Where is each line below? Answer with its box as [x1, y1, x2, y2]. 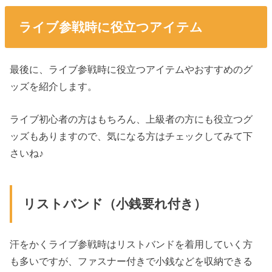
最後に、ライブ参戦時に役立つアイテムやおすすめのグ [10, 63, 253, 75]
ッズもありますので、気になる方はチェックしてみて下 [10, 131, 253, 142]
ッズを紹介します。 [10, 80, 98, 92]
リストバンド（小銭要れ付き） [22, 196, 206, 211]
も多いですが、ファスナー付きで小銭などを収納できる [10, 256, 253, 267]
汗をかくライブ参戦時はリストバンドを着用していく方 [10, 239, 253, 250]
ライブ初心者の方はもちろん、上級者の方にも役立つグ [10, 114, 253, 125]
